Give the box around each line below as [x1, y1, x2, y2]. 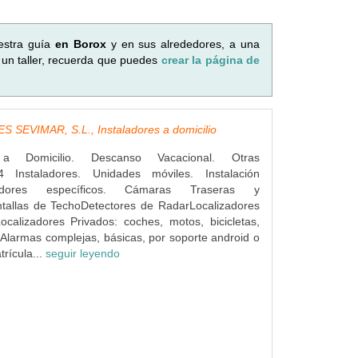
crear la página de [161, 54, 261, 66]
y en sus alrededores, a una [105, 38, 261, 50]
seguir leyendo [45, 247, 120, 260]
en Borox [54, 38, 106, 50]
